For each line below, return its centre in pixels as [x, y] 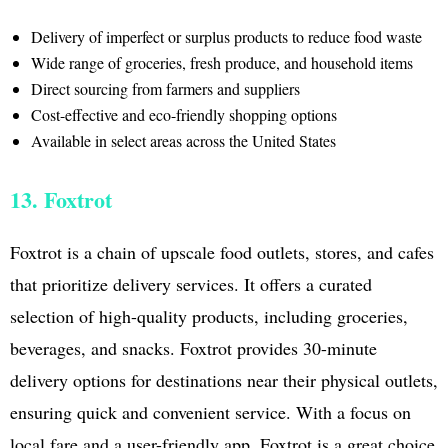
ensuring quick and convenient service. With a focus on [210, 411]
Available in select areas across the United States [183, 140]
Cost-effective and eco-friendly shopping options [183, 114]
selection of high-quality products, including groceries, [209, 315]
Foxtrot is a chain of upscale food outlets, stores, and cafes [222, 251]
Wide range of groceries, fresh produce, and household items [221, 62]
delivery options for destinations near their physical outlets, [224, 379]
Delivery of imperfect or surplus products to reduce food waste [226, 36]
